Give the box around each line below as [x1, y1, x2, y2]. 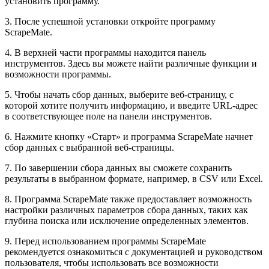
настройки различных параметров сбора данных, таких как [5, 204, 248, 215]
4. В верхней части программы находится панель [5, 47, 206, 58]
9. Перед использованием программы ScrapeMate [5, 235, 206, 246]
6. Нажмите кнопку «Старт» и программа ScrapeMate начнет [5, 131, 253, 142]
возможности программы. [5, 68, 111, 79]
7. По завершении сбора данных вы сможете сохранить [5, 162, 232, 173]
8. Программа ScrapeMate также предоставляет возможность [5, 193, 252, 204]
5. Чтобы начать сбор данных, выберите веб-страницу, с [5, 89, 234, 100]
